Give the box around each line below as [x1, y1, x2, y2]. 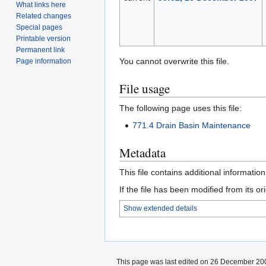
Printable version [16, 34, 71, 43]
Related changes [16, 11, 72, 20]
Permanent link [16, 45, 65, 54]
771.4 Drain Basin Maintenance [132, 121, 251, 131]
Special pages [16, 23, 63, 31]
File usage [119, 80, 170, 97]
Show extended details [123, 204, 197, 213]
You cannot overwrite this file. [119, 56, 229, 66]
